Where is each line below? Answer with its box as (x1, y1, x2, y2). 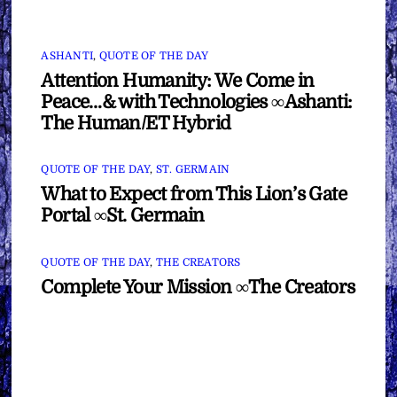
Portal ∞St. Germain (41, 205, 205, 227)
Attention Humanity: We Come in (41, 69, 315, 91)
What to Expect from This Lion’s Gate (41, 183, 346, 206)
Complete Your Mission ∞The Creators (41, 276, 355, 298)
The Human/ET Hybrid (41, 112, 231, 134)
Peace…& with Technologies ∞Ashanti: (41, 90, 353, 113)
